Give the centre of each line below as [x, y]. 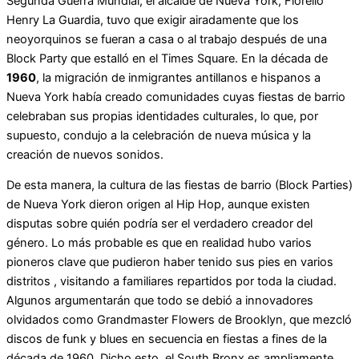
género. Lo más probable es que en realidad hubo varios [159, 243]
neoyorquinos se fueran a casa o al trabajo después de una [167, 39]
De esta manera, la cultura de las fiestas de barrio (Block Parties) [179, 186]
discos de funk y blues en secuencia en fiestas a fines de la [167, 339]
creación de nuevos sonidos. [85, 154]
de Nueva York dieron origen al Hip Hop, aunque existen [158, 205]
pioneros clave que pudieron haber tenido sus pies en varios [170, 262]
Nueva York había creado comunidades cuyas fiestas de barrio [176, 97]
